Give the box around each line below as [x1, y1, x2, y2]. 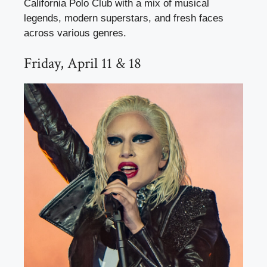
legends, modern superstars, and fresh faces [24, 12, 223, 24]
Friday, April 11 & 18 [24, 54, 141, 74]
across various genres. [24, 27, 126, 39]
